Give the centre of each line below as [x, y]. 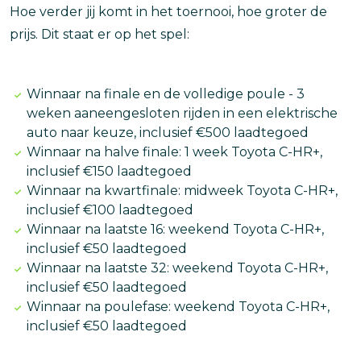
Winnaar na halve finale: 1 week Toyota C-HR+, [174, 151]
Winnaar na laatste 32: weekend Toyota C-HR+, [177, 268]
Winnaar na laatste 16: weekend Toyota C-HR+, [175, 229]
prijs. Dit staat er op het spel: [100, 34]
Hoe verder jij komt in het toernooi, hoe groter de [168, 11]
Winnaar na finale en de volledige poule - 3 [165, 93]
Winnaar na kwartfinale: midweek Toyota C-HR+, [182, 190]
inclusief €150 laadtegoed [109, 171]
